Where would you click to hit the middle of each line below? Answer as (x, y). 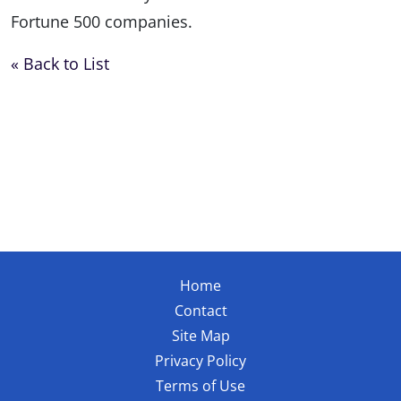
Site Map (200, 335)
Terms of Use (200, 385)
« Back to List (60, 64)
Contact (200, 310)
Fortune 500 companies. (102, 22)
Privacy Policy (200, 360)
